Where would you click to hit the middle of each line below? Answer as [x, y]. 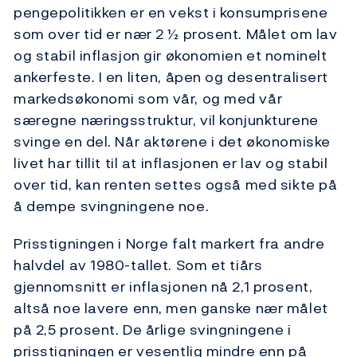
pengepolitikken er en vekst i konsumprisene [171, 13]
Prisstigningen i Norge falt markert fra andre [169, 244]
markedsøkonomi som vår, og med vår [148, 99]
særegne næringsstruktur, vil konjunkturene [166, 120]
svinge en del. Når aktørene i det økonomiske [172, 142]
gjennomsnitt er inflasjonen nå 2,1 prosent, [163, 287]
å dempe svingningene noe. [112, 206]
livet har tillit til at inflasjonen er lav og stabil [171, 163]
